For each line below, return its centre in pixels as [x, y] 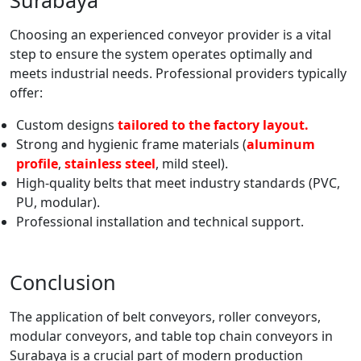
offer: [26, 93]
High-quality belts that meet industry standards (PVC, [178, 183]
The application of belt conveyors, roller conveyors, [165, 317]
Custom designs [67, 125]
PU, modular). [58, 203]
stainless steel [110, 164]
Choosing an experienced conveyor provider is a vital [170, 35]
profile [37, 164]
